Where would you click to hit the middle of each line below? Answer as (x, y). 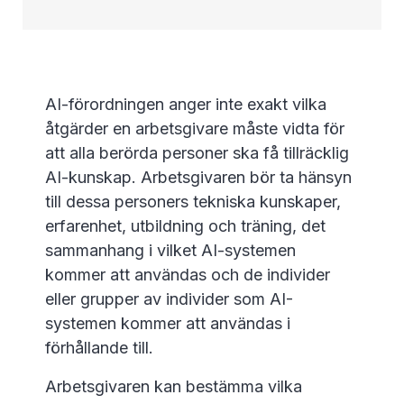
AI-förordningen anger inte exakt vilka (186, 105)
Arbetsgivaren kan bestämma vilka (174, 387)
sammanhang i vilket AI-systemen (170, 251)
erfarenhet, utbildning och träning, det (185, 226)
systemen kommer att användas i (168, 324)
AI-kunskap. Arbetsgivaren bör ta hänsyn (198, 178)
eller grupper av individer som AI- (169, 299)
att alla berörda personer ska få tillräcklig (197, 153)
